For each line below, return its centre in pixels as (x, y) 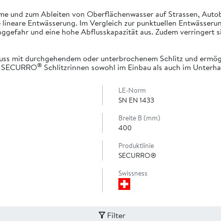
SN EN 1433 (136, 100)
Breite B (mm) (139, 118)
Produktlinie (136, 146)
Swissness (133, 173)
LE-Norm (132, 90)
